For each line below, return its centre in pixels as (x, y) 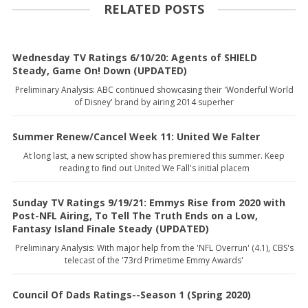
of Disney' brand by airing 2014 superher (154, 102)
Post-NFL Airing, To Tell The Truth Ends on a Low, (135, 215)
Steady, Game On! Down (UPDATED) (100, 70)
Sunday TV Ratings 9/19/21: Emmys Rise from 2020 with (149, 202)
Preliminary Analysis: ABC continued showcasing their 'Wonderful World (154, 89)
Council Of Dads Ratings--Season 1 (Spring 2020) (132, 294)
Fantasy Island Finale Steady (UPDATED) (111, 228)
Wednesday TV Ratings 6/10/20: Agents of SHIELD (135, 57)
